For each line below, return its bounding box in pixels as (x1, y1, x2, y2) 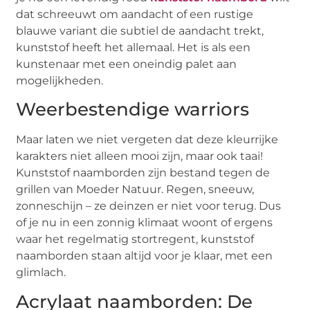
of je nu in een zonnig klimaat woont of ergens (16, 216, 273, 230)
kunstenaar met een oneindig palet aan (16, 57, 237, 71)
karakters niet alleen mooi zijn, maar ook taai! (16, 149, 264, 163)
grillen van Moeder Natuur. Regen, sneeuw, (16, 183, 255, 197)
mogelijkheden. (16, 73, 104, 87)
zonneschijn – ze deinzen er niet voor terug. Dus (16, 199, 282, 213)
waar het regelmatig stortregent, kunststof (16, 232, 255, 246)
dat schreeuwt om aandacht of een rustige (16, 7, 254, 21)
